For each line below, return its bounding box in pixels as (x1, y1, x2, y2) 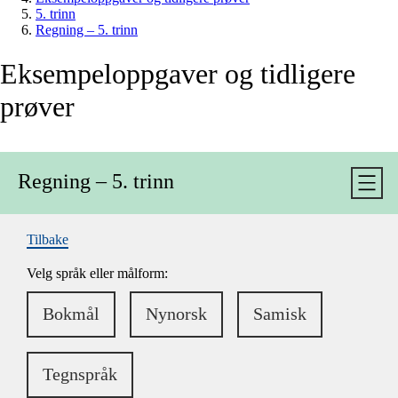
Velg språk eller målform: (27, 265, 168, 281)
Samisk (253, 303, 306, 323)
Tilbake (27, 231, 68, 247)
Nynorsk (146, 303, 207, 323)
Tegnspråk (43, 363, 117, 384)
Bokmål (43, 303, 99, 323)
